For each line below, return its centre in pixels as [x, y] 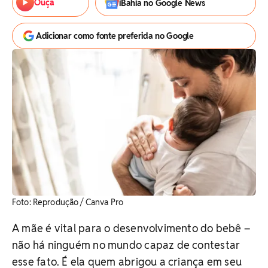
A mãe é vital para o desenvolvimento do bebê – [131, 228]
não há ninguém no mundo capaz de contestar [126, 245]
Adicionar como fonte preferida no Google [115, 36]
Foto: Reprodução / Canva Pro [68, 202]
